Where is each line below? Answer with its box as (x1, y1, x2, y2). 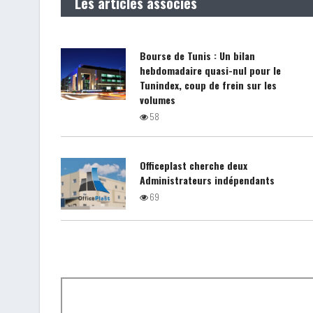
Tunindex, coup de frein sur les (140, 78, 277, 92)
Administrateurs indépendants (140, 173, 275, 187)
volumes (140, 92, 176, 107)
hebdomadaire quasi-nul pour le (140, 63, 282, 78)
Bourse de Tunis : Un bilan (140, 48, 256, 63)
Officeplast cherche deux (140, 158, 248, 173)
